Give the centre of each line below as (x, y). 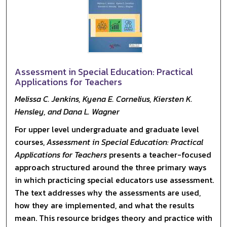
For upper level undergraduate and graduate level (107, 129)
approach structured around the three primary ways (111, 167)
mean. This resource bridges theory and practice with (114, 218)
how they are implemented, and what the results (105, 205)
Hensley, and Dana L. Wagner (67, 111)
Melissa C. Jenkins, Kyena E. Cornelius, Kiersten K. (104, 99)
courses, (31, 142)
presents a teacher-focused (159, 154)
